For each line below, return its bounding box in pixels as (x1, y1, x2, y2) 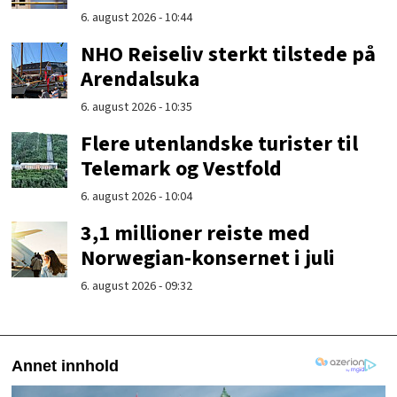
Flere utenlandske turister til (81, 128, 359, 160)
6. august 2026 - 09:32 (81, 276, 193, 295)
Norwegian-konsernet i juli (81, 242, 336, 274)
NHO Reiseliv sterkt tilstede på (81, 38, 377, 70)
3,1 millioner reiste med (81, 217, 311, 249)
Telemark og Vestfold (81, 152, 283, 184)
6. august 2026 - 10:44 (81, 8, 193, 27)
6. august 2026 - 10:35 (81, 97, 193, 116)
